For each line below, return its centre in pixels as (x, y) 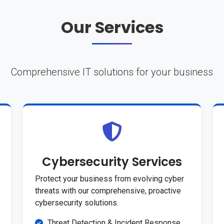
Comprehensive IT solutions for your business (112, 72)
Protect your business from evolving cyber (109, 179)
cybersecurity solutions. (77, 203)
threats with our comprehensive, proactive (108, 191)
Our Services (112, 27)
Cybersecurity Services (112, 162)
